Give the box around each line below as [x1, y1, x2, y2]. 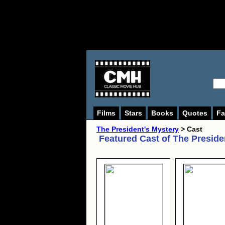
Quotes [182, 109, 207, 117]
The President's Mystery [96, 125, 179, 133]
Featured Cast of [99, 134, 173, 144]
